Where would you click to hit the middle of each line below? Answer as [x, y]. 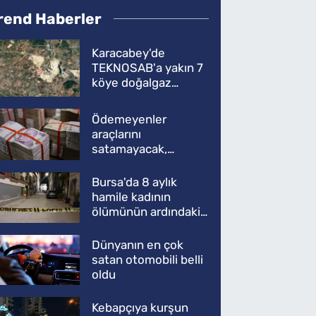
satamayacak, [130, 148]
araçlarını [117, 134]
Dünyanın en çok [138, 245]
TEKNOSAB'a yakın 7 [148, 68]
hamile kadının [132, 197]
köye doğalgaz [132, 83]
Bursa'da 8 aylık [135, 182]
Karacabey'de [129, 53]
